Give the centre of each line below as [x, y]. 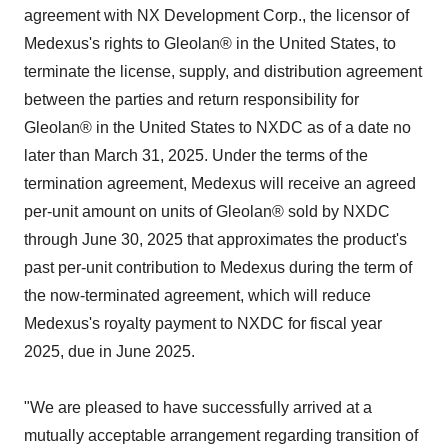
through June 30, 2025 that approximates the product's [215, 239]
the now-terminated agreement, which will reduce [197, 295]
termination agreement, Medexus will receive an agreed [220, 183]
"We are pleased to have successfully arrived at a [198, 407]
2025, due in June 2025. [109, 351]
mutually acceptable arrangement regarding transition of [221, 435]
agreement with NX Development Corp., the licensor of [216, 15]
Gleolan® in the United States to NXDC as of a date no [217, 127]
